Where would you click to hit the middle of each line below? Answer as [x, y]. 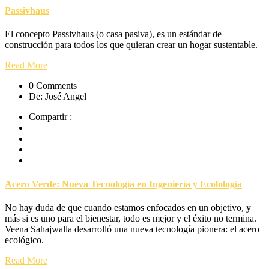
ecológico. [24, 240]
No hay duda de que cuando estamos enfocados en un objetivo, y [128, 207]
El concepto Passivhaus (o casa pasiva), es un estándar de [113, 34]
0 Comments [53, 86]
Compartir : [50, 117]
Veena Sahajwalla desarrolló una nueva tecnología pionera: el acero [132, 229]
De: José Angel [58, 97]
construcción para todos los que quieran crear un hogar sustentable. [131, 45]
